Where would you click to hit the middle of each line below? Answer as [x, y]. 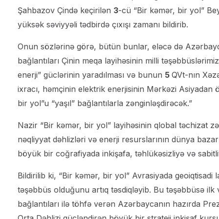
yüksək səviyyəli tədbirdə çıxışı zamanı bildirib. [103, 24]
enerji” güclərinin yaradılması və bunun [91, 75]
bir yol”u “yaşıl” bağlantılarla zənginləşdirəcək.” [105, 103]
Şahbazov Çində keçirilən [66, 10]
